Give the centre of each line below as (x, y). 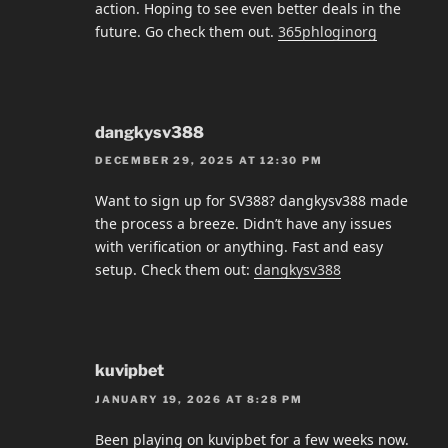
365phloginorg (327, 31)
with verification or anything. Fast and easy (239, 247)
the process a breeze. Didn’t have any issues (243, 224)
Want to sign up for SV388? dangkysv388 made (251, 201)
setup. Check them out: (174, 270)
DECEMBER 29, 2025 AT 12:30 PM (209, 160)
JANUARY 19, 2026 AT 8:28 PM (199, 398)
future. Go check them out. (186, 31)
